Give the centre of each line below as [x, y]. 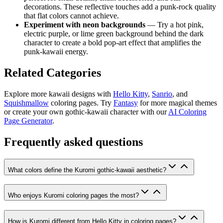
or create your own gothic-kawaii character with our [86, 111]
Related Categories [53, 72]
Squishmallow [26, 103]
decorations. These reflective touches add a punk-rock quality [120, 6]
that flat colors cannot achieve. [71, 15]
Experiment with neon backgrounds [85, 24]
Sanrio [162, 94]
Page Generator [28, 120]
